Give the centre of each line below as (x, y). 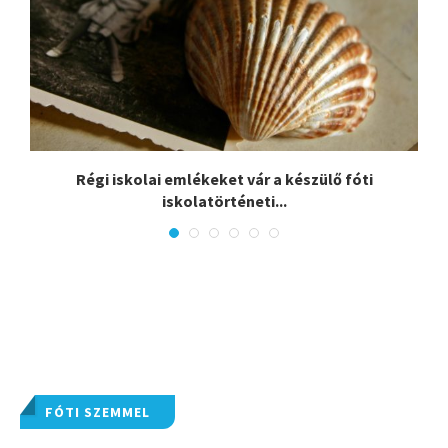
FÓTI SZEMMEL (97, 412)
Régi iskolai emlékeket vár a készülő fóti (224, 179)
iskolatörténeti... (224, 201)
